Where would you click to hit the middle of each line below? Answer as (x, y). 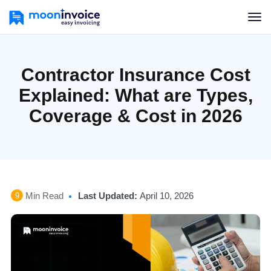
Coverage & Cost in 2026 (135, 116)
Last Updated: (109, 196)
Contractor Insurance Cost (135, 75)
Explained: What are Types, (135, 95)
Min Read (43, 196)
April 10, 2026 (167, 196)
